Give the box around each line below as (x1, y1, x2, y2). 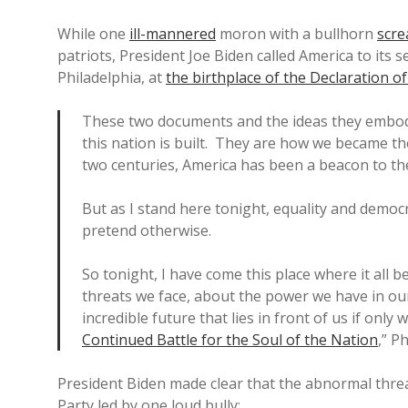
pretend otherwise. (82, 220, 211, 240)
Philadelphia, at (57, 67, 166, 87)
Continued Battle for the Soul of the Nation (82, 330, 378, 350)
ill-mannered (129, 24, 216, 44)
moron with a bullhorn (216, 24, 377, 44)
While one (57, 24, 129, 44)
